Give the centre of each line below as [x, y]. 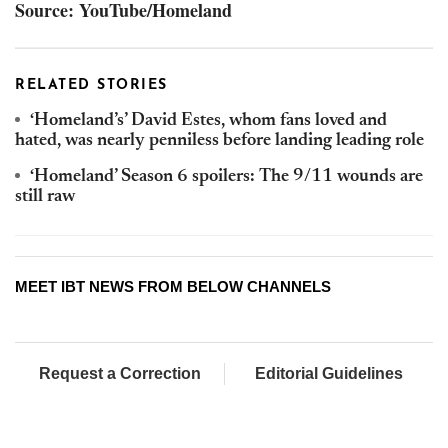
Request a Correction [119, 374]
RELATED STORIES [91, 86]
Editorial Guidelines [329, 374]
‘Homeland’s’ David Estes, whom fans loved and [208, 121]
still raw [45, 197]
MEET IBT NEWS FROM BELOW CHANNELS [173, 287]
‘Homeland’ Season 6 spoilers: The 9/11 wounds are [226, 177]
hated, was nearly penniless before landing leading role [219, 141]
